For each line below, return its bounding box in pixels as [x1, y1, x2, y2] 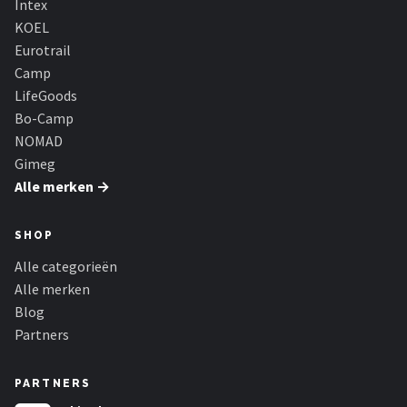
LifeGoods [15, 86, 77, 104]
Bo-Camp [15, 109, 74, 127]
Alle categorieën [15, 257, 117, 275]
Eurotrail [15, 41, 71, 59]
